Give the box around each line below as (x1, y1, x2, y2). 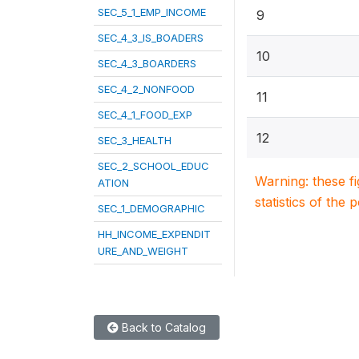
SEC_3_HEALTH (98, 133, 171, 147)
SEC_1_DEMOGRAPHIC (98, 201, 205, 215)
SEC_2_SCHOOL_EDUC (98, 159, 209, 172)
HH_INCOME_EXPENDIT (98, 227, 211, 240)
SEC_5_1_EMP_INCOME (98, 5, 206, 18)
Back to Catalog (119, 320, 206, 334)
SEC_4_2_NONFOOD (98, 82, 195, 95)
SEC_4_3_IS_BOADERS (98, 30, 204, 44)
